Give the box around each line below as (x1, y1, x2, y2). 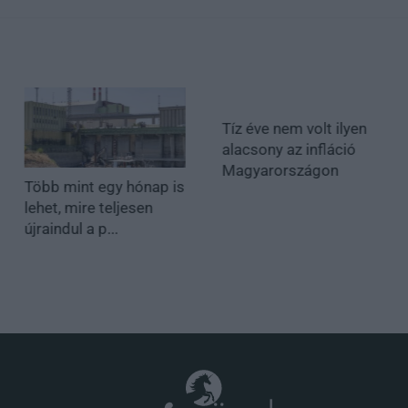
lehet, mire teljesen (24, 199, 153, 218)
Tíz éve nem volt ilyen (221, 118, 367, 138)
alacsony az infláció (221, 139, 356, 158)
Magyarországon (221, 160, 339, 179)
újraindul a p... (24, 219, 118, 239)
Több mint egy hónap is (24, 178, 185, 197)
